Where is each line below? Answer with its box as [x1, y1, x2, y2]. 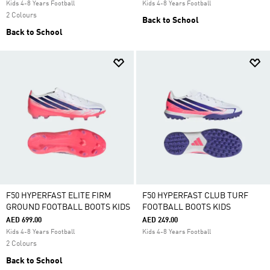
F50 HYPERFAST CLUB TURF [142, 192, 248, 200]
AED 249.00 [142, 217, 178, 224]
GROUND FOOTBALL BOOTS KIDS [6, 203, 130, 212]
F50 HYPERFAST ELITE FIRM [6, 192, 111, 200]
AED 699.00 [6, 217, 42, 224]
